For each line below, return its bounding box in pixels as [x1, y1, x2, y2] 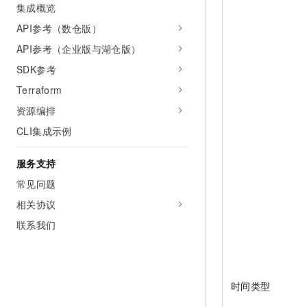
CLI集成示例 [16, 124, 72, 138]
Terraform [16, 83, 62, 97]
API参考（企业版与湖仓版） [16, 42, 141, 56]
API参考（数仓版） [16, 21, 101, 35]
